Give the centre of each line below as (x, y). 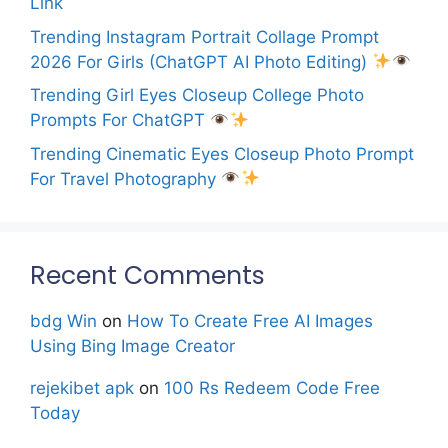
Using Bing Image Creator (132, 345)
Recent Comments (147, 275)
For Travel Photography (125, 178)
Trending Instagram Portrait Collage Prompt (204, 36)
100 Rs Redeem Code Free (272, 387)
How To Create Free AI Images (250, 320)
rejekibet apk (82, 387)
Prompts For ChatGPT (120, 120)
